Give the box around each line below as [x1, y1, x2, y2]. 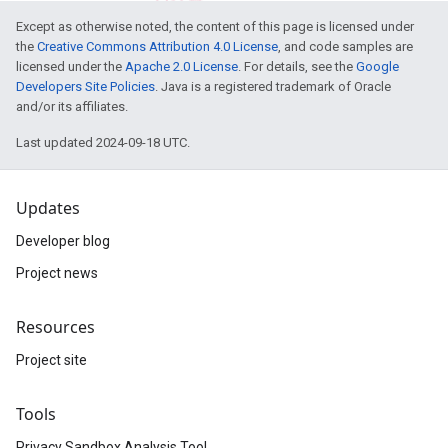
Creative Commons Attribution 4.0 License [37, 38, 278, 54]
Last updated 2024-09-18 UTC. [16, 134, 190, 150]
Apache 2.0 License [125, 58, 238, 74]
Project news [16, 265, 98, 281]
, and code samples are [278, 38, 413, 54]
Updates [16, 197, 80, 219]
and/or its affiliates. [16, 98, 128, 114]
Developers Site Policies [16, 78, 155, 94]
